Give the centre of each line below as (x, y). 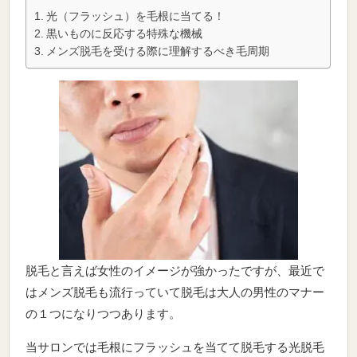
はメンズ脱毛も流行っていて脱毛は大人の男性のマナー (175, 292)
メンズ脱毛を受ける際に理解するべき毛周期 (157, 52)
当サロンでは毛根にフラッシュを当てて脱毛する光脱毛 (175, 347)
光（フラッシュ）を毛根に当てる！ (135, 17)
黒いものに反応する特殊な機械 (124, 34)
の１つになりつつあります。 (104, 314)
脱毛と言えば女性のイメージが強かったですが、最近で (175, 271)
